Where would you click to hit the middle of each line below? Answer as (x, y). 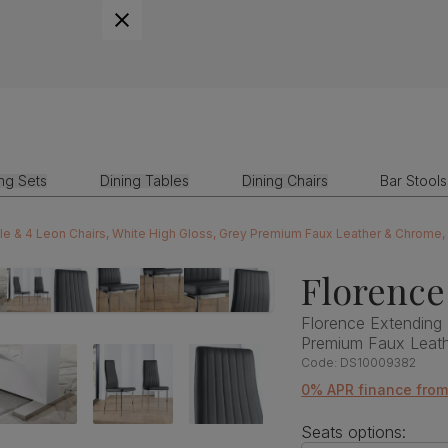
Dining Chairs (284, 180)
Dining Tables (144, 180)
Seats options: (354, 431)
